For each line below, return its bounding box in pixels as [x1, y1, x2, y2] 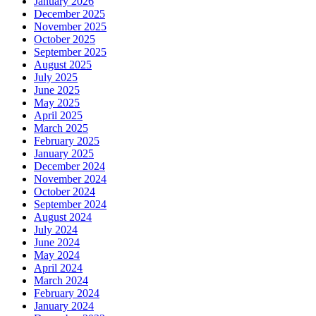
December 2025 [34, 7, 105, 20]
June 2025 [34, 83, 80, 96]
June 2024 [34, 236, 80, 248]
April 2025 [34, 109, 83, 121]
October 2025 [34, 32, 95, 45]
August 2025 [34, 58, 92, 71]
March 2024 [34, 274, 88, 286]
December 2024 [34, 159, 105, 172]
